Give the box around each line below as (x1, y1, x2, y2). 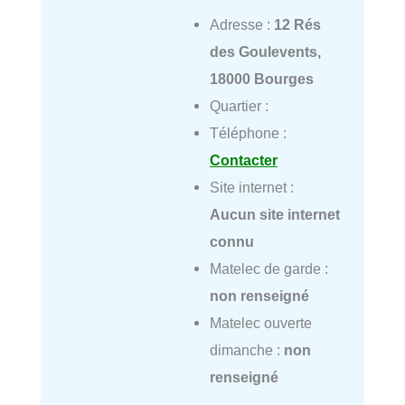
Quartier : (209, 97, 268, 114)
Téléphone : (209, 124, 287, 141)
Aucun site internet (209, 205, 340, 222)
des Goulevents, (209, 42, 321, 60)
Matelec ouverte (209, 314, 312, 331)
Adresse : (209, 15, 274, 33)
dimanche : (209, 341, 284, 358)
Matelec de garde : (209, 259, 328, 277)
